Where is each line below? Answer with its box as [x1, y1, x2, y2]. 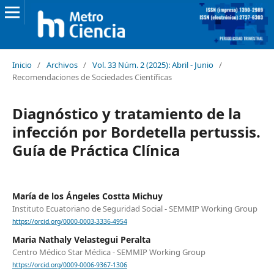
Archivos [46, 59, 78, 70]
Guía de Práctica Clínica [12, 139, 180, 160]
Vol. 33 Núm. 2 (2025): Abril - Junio [92, 59, 213, 70]
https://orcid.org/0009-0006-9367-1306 [12, 261, 127, 270]
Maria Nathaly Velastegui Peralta [12, 234, 150, 246]
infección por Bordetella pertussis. [12, 121, 261, 142]
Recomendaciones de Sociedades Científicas [12, 71, 172, 83]
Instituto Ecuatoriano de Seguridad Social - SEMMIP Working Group [12, 202, 257, 214]
